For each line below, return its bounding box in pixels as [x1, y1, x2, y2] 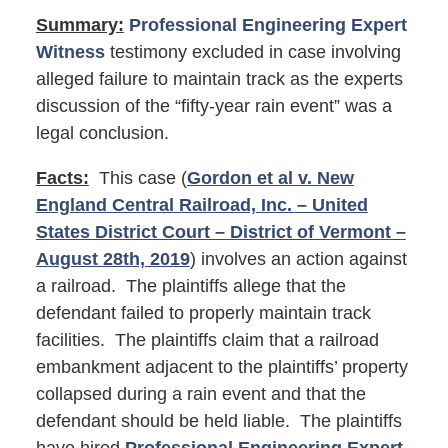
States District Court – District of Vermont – [35, 222, 406, 243]
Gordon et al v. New [186, 168, 354, 189]
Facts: [35, 168, 89, 189]
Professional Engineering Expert [128, 15, 407, 36]
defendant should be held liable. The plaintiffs [35, 411, 402, 432]
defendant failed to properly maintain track [35, 303, 371, 324]
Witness [35, 42, 105, 63]
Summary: [35, 15, 124, 36]
